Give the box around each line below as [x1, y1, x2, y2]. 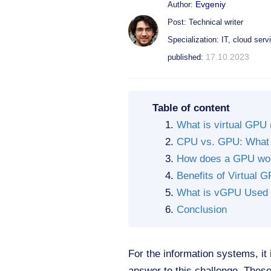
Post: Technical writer [168, 18, 243, 27]
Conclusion [177, 204, 227, 215]
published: [168, 53, 206, 62]
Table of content [152, 102, 230, 114]
